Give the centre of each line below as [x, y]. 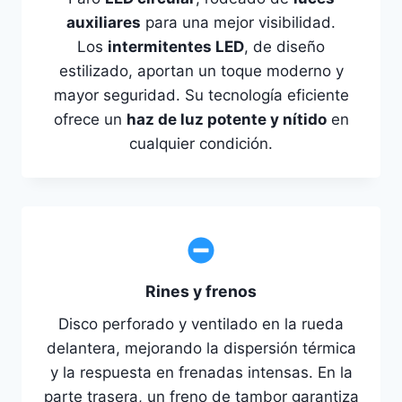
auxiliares [104, 23]
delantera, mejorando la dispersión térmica [201, 349]
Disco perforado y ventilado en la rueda [201, 324]
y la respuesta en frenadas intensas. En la [201, 373]
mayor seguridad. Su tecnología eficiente [201, 96]
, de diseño [284, 47]
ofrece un [90, 120]
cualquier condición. [201, 144]
